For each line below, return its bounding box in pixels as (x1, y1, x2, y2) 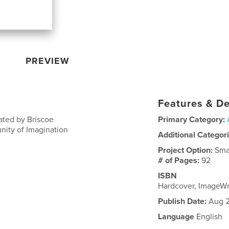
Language (158, 211, 195, 222)
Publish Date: (158, 196, 207, 207)
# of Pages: (158, 155, 202, 166)
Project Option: (158, 145, 215, 155)
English (194, 211, 223, 222)
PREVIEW (26, 55, 70, 66)
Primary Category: (158, 114, 225, 125)
